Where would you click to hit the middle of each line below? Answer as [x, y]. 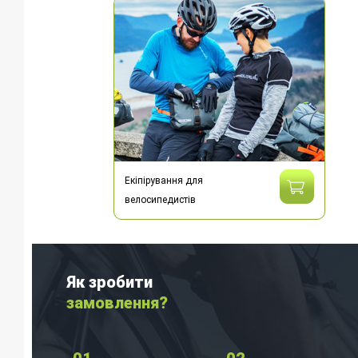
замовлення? [117, 303]
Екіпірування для [164, 180]
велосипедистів [161, 199]
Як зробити [109, 282]
